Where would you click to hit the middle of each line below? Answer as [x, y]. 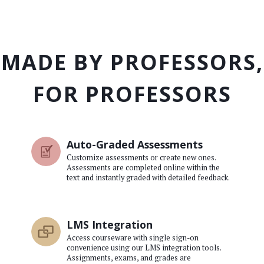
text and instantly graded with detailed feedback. [148, 178]
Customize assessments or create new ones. [141, 158]
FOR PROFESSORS [132, 94]
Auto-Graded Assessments [135, 145]
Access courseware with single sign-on [133, 238]
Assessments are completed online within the [143, 168]
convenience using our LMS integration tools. [144, 248]
